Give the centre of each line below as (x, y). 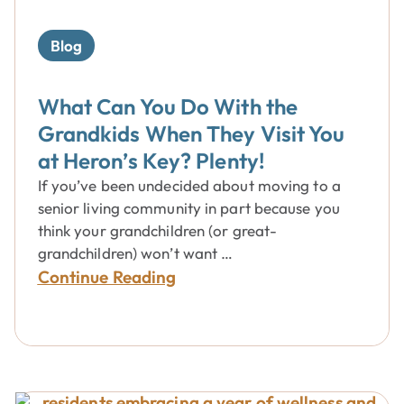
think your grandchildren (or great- (157, 230)
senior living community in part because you (188, 208)
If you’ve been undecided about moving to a (189, 185)
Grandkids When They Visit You (191, 133)
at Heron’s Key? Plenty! (151, 161)
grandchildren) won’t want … (135, 253)
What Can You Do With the (168, 106)
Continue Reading (107, 277)
